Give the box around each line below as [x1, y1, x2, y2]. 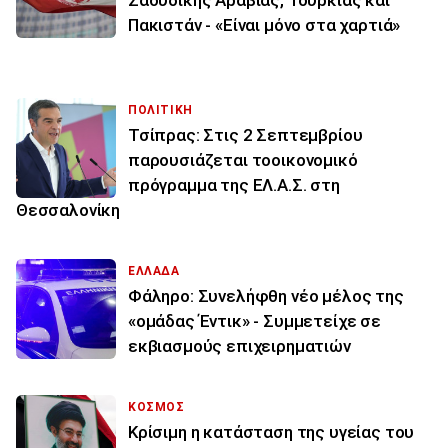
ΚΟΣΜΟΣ [128, 400, 185, 415]
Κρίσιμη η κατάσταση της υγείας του [128, 422, 415, 443]
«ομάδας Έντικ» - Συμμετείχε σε [128, 311, 381, 332]
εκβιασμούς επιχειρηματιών [128, 336, 351, 357]
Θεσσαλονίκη [16, 200, 121, 221]
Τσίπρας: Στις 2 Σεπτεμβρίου [128, 125, 363, 146]
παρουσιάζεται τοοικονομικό [128, 150, 358, 171]
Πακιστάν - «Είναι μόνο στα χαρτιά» [128, 15, 401, 36]
